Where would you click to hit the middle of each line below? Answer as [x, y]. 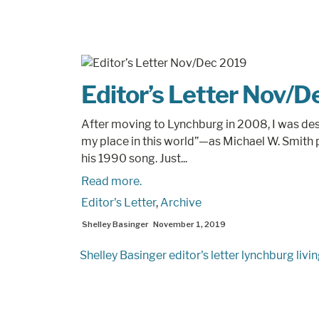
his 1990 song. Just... [134, 158]
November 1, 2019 [189, 224]
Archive [181, 203]
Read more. [111, 181]
